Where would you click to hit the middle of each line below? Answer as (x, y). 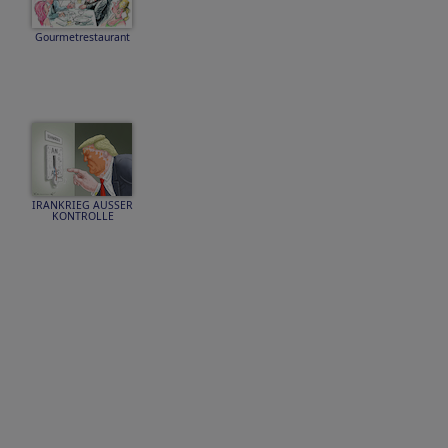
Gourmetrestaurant (82, 37)
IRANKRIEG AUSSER (82, 205)
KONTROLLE (82, 216)
